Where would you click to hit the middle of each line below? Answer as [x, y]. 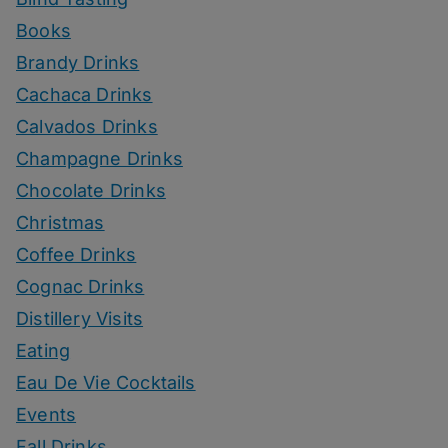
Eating [43, 351]
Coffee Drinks [76, 255]
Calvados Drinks [87, 127]
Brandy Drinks [78, 63]
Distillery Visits [80, 319]
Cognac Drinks [80, 287]
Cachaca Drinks [84, 95]
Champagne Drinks [99, 159]
